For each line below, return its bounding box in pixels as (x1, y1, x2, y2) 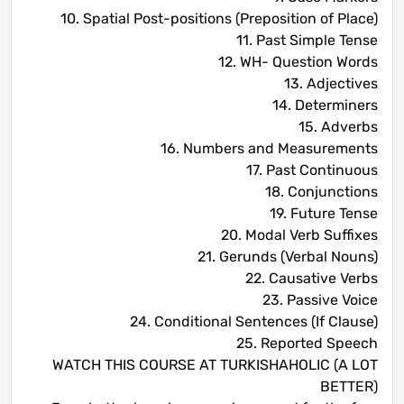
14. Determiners (272, 96, 378, 115)
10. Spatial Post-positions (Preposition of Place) (60, 10, 378, 28)
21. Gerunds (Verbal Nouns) (197, 248, 378, 266)
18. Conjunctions (265, 183, 378, 201)
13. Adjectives (284, 75, 378, 93)
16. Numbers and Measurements (161, 140, 378, 158)
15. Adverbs (298, 118, 378, 136)
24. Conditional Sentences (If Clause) (130, 313, 378, 331)
